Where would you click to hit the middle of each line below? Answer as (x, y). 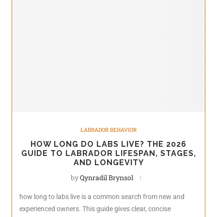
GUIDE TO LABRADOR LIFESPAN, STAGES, (108, 153)
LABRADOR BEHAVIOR (108, 129)
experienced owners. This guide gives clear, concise (95, 209)
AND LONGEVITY (108, 162)
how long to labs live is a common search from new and (102, 196)
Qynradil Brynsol (107, 177)
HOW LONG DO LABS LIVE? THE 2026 (108, 144)
